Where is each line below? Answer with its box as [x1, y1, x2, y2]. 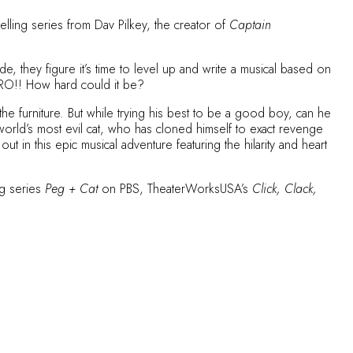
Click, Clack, [252, 180, 317, 198]
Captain [229, 16, 271, 34]
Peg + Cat [45, 180, 98, 198]
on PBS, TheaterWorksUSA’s [98, 180, 252, 198]
